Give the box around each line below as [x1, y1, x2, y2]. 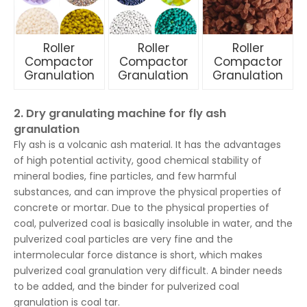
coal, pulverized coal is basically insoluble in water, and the [14, 217, 293, 230]
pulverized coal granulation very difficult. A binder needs [14, 264, 282, 278]
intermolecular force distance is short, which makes [14, 248, 262, 262]
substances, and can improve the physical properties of [14, 185, 282, 199]
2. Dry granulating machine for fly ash [14, 106, 226, 121]
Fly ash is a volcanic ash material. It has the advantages [14, 138, 281, 151]
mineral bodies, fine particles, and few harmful [14, 169, 236, 183]
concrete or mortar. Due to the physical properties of [14, 201, 269, 214]
